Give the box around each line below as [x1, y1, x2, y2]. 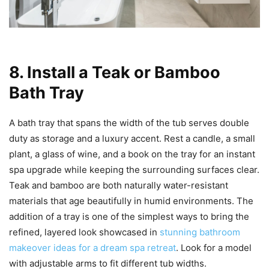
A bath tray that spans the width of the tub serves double [9, 117, 249, 129]
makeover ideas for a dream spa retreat [9, 242, 176, 254]
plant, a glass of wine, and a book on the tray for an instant [9, 148, 255, 160]
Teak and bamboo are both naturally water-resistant [9, 180, 228, 192]
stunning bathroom [160, 226, 240, 238]
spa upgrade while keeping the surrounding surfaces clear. [9, 164, 259, 176]
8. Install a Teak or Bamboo [9, 62, 220, 83]
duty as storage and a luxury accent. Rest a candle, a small [9, 133, 255, 145]
